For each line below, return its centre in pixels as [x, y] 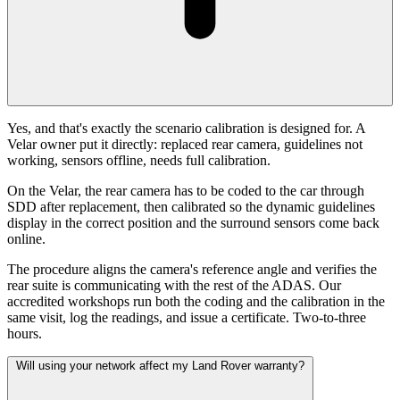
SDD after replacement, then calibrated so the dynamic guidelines [191, 207]
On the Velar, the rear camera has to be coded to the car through [186, 191]
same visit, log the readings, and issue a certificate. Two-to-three [187, 318]
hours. [25, 334]
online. [26, 239]
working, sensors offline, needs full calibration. [139, 161]
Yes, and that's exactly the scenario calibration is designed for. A [186, 129]
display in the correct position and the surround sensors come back [193, 223]
